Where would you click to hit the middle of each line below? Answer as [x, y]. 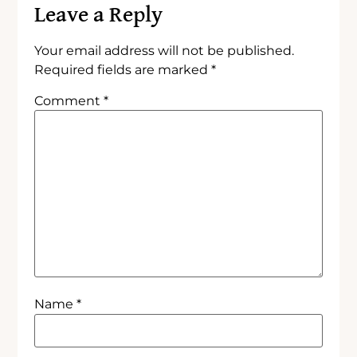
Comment [69, 101]
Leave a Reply [99, 15]
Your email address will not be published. [165, 50]
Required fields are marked [123, 69]
